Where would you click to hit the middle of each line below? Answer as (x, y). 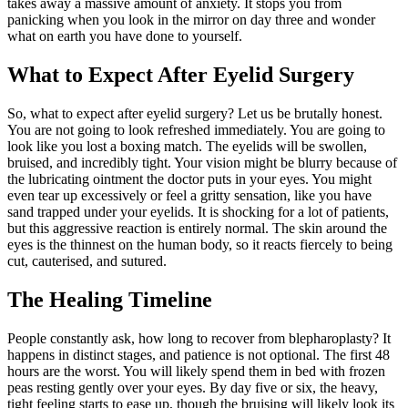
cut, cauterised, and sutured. (87, 261)
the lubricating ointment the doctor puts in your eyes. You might (189, 179)
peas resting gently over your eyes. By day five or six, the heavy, (193, 387)
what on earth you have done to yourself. (125, 36)
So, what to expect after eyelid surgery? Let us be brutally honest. (195, 114)
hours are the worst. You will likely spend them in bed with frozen (196, 371)
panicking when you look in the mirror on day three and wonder (191, 20)
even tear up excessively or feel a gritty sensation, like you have (189, 196)
